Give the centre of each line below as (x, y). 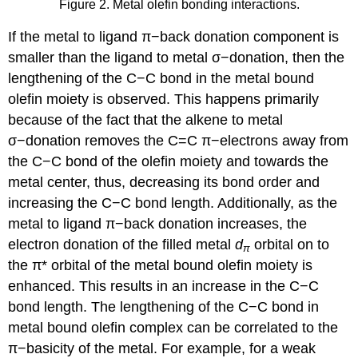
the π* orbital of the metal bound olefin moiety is (161, 266)
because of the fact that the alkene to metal (146, 120)
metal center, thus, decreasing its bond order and (164, 183)
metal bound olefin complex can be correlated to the (173, 328)
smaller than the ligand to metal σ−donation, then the (177, 58)
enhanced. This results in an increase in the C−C (164, 286)
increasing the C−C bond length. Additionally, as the (173, 203)
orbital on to (290, 245)
